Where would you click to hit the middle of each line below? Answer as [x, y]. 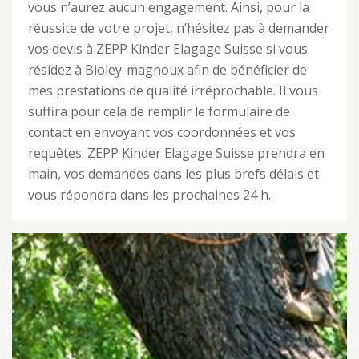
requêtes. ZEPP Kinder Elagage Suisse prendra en [176, 153]
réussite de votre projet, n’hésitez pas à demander [179, 28]
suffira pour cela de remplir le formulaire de [159, 111]
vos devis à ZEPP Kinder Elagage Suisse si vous [168, 49]
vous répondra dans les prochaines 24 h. [149, 195]
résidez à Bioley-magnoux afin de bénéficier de [167, 70]
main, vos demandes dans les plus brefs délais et [173, 174]
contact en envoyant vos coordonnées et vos [162, 132]
